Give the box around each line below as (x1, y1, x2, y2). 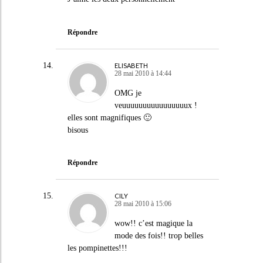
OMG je (114, 88, 141, 97)
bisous (67, 125, 88, 134)
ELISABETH (114, 61, 148, 69)
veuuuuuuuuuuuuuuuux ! (114, 100, 197, 110)
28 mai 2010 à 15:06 (114, 200, 171, 208)
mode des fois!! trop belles (114, 231, 203, 240)
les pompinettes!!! (67, 244, 127, 252)
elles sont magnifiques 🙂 (67, 113, 151, 122)
